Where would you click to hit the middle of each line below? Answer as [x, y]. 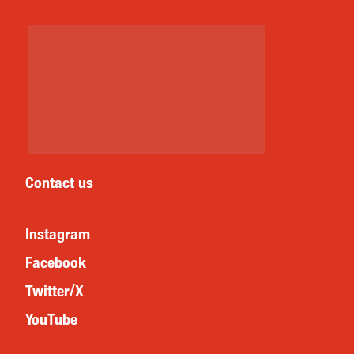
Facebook [56, 262]
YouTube [51, 319]
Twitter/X [55, 290]
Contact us [59, 182]
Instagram [58, 233]
